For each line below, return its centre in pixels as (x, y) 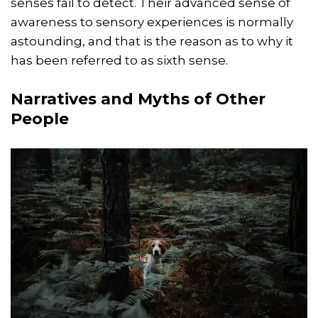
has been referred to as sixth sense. (119, 61)
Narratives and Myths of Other (138, 99)
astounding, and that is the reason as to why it (152, 42)
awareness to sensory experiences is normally (152, 22)
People (40, 119)
